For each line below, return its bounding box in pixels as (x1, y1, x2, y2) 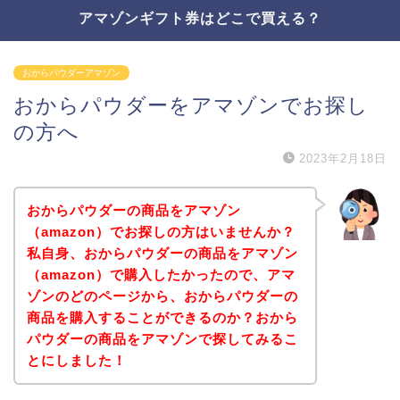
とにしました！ (26, 352, 127, 368)
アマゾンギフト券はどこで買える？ (79, 9, 321, 27)
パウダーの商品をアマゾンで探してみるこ (26, 330, 298, 346)
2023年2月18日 (299, 152, 387, 165)
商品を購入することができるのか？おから (26, 309, 298, 325)
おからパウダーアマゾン (22, 68, 121, 78)
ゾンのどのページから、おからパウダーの (26, 287, 298, 304)
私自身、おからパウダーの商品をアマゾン (26, 245, 298, 261)
